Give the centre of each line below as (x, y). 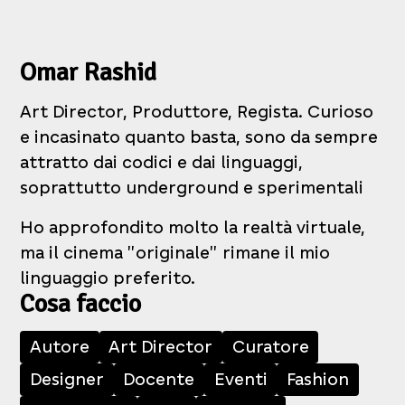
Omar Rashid (89, 73)
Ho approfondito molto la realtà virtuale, (193, 228)
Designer (67, 380)
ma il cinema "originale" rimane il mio (175, 253)
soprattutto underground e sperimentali (192, 188)
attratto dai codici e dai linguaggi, (162, 163)
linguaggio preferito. (108, 278)
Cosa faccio (81, 304)
